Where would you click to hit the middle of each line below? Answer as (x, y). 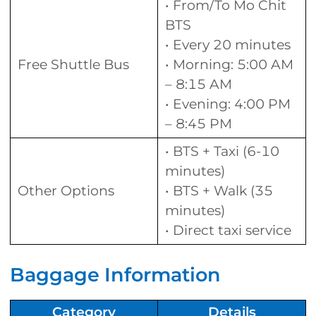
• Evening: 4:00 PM (228, 104)
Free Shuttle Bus (73, 65)
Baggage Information (115, 275)
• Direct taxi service (228, 231)
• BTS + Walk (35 (219, 191)
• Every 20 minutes (228, 45)
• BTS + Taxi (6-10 (222, 152)
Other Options (66, 191)
